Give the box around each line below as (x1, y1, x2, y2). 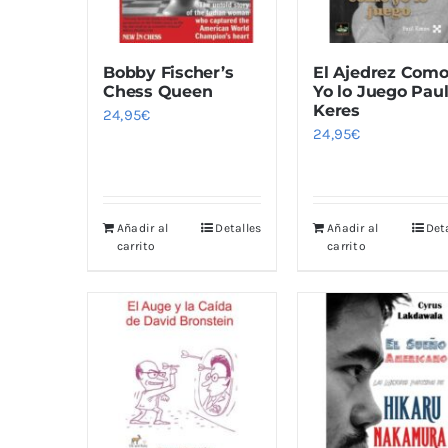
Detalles (215, 220, 262, 235)
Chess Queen (103, 81, 213, 101)
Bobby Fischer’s (103, 62, 234, 82)
